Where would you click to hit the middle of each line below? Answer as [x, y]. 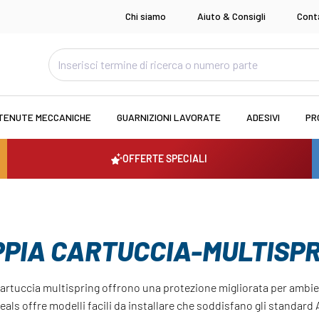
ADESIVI [263, 117]
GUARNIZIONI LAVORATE [168, 117]
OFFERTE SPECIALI [165, 159]
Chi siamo [146, 16]
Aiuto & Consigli [232, 16]
